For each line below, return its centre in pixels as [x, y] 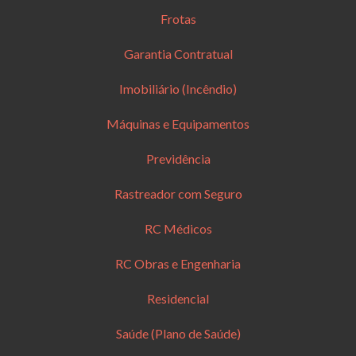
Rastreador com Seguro [178, 193]
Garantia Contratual [178, 53]
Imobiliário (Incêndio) [178, 88]
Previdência [178, 158]
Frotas [178, 18]
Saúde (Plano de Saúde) [178, 333]
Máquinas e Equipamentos [178, 123]
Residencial [178, 298]
